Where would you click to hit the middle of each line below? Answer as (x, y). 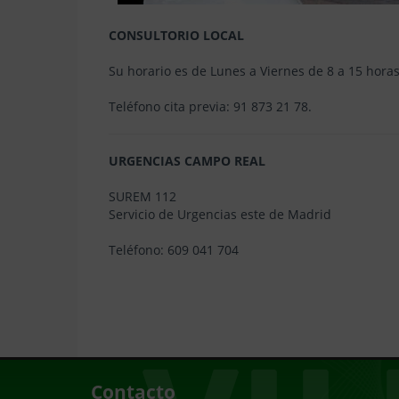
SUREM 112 (142, 196)
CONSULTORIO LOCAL (176, 35)
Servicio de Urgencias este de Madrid (220, 214)
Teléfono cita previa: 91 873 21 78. (210, 106)
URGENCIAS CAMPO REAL (187, 161)
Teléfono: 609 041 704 (174, 250)
